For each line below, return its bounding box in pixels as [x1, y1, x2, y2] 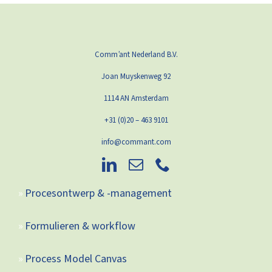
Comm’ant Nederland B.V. [94, 49, 178, 60]
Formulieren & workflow [24, 218, 135, 234]
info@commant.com [101, 136, 171, 148]
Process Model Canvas [24, 251, 127, 267]
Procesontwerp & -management [24, 185, 172, 201]
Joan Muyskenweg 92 [101, 70, 171, 82]
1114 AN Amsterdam [103, 92, 169, 104]
